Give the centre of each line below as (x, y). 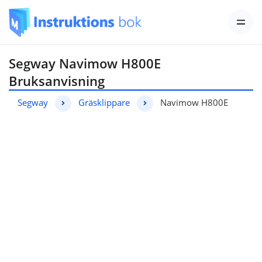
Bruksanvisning (57, 80)
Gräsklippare (104, 102)
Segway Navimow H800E (85, 63)
